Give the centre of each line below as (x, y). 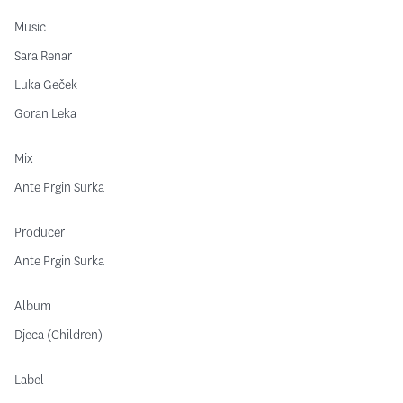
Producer (40, 233)
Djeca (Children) (58, 335)
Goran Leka (45, 114)
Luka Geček (46, 85)
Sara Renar (43, 56)
